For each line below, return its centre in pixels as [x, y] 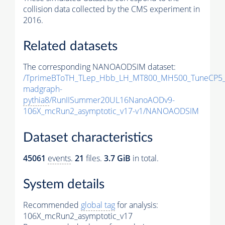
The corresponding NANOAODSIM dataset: [99, 67]
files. [94, 158]
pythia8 [36, 100]
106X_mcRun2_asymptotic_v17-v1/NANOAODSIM [111, 111]
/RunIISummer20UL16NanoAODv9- [112, 100]
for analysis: [137, 205]
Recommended [52, 205]
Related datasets [70, 46]
